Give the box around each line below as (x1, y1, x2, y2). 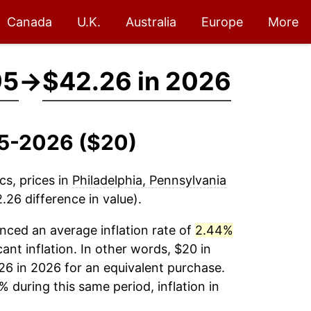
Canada (7, 15, 52, 29)
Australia (126, 15, 176, 29)
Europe (201, 15, 243, 29)
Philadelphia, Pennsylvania (72, 173, 226, 187)
